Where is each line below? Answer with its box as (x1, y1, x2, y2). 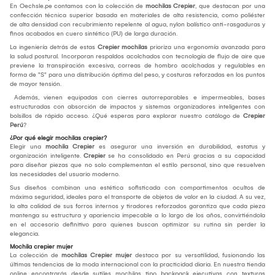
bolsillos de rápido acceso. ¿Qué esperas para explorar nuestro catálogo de (10, 112, 243, 120)
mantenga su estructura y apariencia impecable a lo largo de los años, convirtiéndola (10, 211, 265, 219)
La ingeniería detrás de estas (10, 43, 98, 51)
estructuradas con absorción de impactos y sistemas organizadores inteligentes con (10, 103, 265, 110)
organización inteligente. (10, 152, 83, 160)
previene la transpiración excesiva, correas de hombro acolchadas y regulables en (10, 61, 265, 69)
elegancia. (10, 230, 39, 238)
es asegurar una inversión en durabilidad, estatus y (95, 142, 265, 150)
